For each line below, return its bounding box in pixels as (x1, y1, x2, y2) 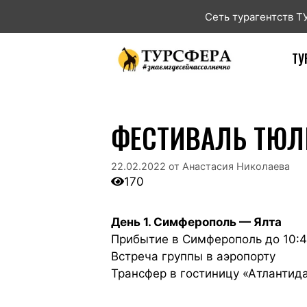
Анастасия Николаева (182, 160, 290, 173)
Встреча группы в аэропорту (111, 249, 275, 264)
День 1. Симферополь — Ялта (111, 215, 282, 230)
